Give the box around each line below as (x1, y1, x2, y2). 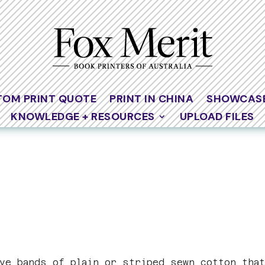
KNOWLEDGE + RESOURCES (11, 109, 155, 124)
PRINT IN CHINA (109, 91, 193, 106)
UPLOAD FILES (179, 109, 254, 124)
